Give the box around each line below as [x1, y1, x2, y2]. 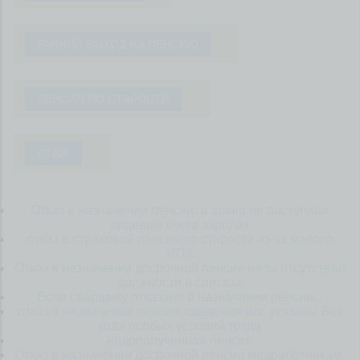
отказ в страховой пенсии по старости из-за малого [27, 232, 333, 246]
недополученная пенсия [107, 333, 253, 347]
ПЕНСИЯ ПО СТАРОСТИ [37, 92, 170, 105]
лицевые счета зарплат [110, 218, 250, 231]
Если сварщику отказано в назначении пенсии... [36, 290, 323, 304]
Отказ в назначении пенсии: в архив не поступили [31, 203, 329, 217]
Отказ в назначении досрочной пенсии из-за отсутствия [14, 261, 346, 275]
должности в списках [117, 276, 243, 289]
